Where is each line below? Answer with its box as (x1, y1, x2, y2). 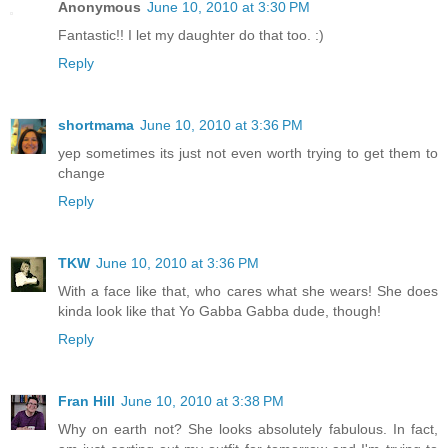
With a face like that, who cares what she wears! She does (58, 283, 438, 300)
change (58, 165, 105, 182)
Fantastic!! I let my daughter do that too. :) (58, 27, 324, 44)
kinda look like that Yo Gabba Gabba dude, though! (58, 303, 381, 320)
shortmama (58, 117, 134, 134)
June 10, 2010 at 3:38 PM (121, 393, 284, 410)
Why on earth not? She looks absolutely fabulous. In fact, (58, 421, 438, 438)
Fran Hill (58, 393, 115, 410)
